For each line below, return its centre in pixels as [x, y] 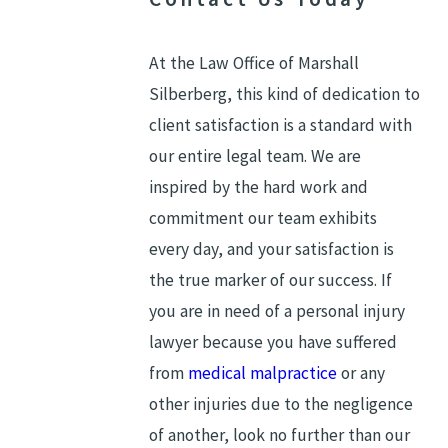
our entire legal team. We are [255, 155]
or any [361, 372]
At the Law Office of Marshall [254, 62]
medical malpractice [263, 372]
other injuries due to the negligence [281, 403]
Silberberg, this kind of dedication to [285, 93]
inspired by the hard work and [259, 186]
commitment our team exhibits [263, 217]
